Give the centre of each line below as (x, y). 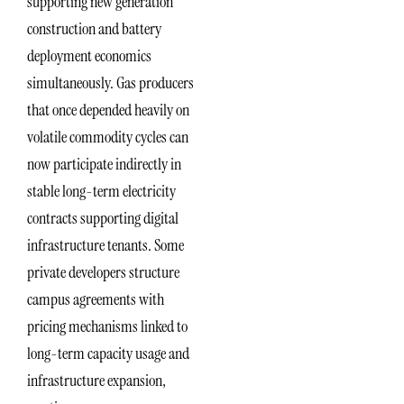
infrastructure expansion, (96, 380)
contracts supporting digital (103, 218)
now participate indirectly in (104, 164)
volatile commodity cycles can (108, 137)
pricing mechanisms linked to (107, 326)
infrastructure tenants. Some (106, 245)
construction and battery (94, 28)
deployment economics (89, 55)
